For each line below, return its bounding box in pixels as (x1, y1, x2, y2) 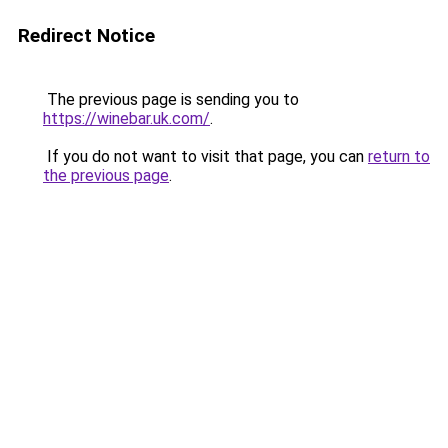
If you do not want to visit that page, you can (43, 147, 368, 166)
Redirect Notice (18, 24, 155, 47)
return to (368, 147, 430, 166)
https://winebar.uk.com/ (43, 109, 210, 128)
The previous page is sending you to (43, 90, 299, 109)
